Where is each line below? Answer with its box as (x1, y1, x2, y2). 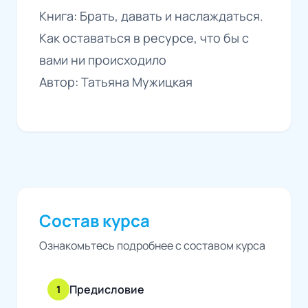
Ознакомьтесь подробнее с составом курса (39, 238, 265, 254)
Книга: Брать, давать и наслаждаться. (39, 8, 263, 25)
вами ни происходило (39, 52, 166, 69)
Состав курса (39, 209, 150, 232)
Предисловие (69, 282, 144, 298)
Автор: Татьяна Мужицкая (39, 74, 192, 91)
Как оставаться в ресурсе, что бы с (39, 30, 249, 47)
